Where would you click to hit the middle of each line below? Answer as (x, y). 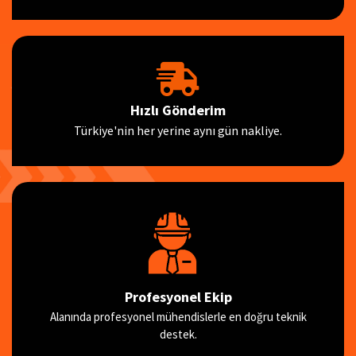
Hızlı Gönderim (178, 110)
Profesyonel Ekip (178, 296)
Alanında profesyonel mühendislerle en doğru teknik (178, 316)
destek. (178, 334)
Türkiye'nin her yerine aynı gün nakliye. (178, 130)
